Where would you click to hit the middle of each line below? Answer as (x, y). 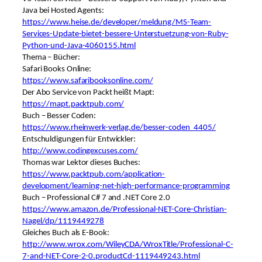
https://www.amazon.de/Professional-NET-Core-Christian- (125, 210)
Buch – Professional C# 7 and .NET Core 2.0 (96, 198)
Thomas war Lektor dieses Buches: (81, 163)
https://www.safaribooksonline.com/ (88, 81)
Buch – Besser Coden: (59, 116)
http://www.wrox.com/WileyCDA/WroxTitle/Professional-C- (128, 245)
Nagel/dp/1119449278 (63, 222)
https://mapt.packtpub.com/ (73, 105)
